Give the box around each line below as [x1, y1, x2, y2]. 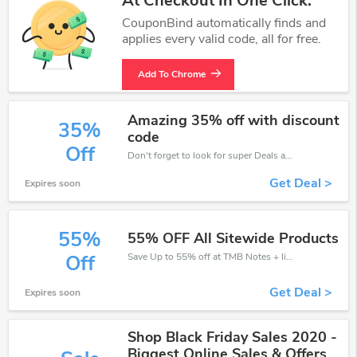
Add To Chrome [138, 68, 206, 80]
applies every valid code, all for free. [122, 30, 321, 48]
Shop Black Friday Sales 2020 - [127, 328, 338, 347]
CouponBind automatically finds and [122, 14, 326, 32]
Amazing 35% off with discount [127, 111, 340, 130]
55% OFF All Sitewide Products [127, 228, 339, 248]
